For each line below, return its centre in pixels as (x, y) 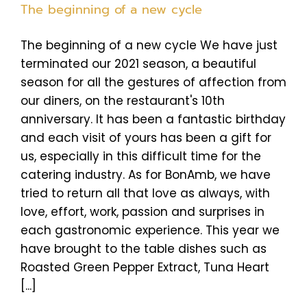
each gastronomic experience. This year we (150, 230)
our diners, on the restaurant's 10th (123, 100)
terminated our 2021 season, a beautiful (138, 63)
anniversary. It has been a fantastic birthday (153, 119)
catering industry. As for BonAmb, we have (146, 174)
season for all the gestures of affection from (153, 82)
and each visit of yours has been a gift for (146, 137)
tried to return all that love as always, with (145, 193)
